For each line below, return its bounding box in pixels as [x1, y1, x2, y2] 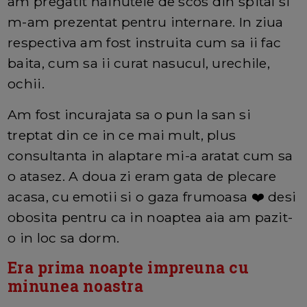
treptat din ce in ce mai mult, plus [8, 127, 236, 144]
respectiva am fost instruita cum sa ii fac [8, 34, 282, 51]
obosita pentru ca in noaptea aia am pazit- [8, 209, 293, 226]
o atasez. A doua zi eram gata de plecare [8, 168, 277, 185]
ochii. [8, 75, 45, 93]
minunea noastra [8, 275, 143, 297]
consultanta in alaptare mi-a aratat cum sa [8, 147, 293, 164]
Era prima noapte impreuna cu [8, 257, 249, 278]
